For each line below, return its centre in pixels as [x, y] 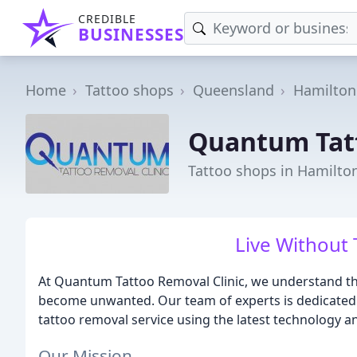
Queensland [233, 90]
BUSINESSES [131, 34]
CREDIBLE [107, 19]
